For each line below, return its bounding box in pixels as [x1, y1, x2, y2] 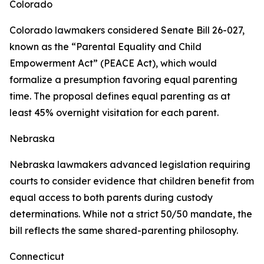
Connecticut [9, 250, 64, 263]
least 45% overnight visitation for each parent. [9, 107, 219, 119]
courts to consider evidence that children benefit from [9, 175, 254, 187]
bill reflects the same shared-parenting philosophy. [9, 225, 238, 237]
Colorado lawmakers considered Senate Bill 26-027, [9, 24, 245, 37]
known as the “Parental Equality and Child [9, 41, 202, 53]
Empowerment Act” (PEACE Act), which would [9, 57, 217, 70]
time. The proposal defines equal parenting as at [9, 90, 230, 103]
